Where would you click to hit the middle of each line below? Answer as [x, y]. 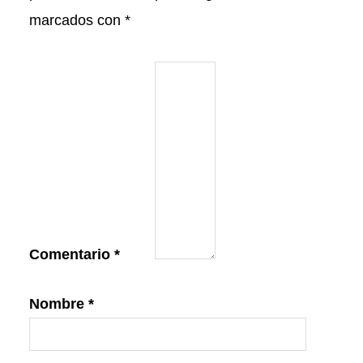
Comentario [72, 254]
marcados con [77, 20]
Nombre [59, 303]
